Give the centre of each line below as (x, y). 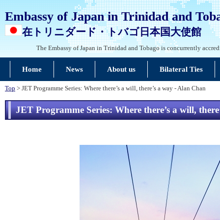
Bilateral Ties (181, 69)
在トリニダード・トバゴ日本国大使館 (112, 32)
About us (121, 69)
